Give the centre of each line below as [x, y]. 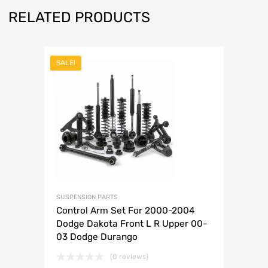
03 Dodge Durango [97, 237]
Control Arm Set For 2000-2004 [126, 211]
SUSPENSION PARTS [87, 197]
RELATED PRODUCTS [79, 18]
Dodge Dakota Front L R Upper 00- [132, 224]
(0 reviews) [129, 257]
